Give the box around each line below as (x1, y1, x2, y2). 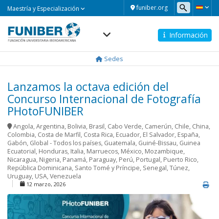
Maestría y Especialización (7, 4, 81, 13)
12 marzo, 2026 (26, 180, 66, 188)
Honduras (39, 147, 67, 156)
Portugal (136, 155, 160, 164)
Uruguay (7, 172, 32, 181)
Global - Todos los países (30, 139, 101, 148)
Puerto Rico (163, 155, 197, 164)
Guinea (179, 139, 200, 148)
